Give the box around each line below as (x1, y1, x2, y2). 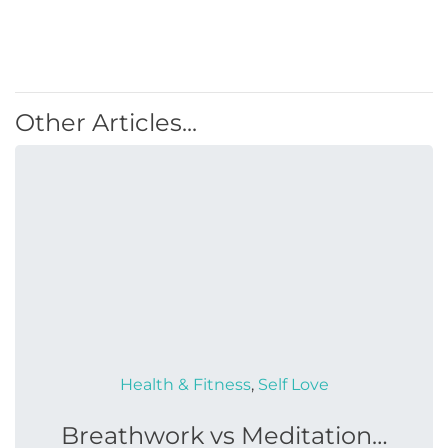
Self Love (257, 375, 329, 394)
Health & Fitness (119, 375, 251, 394)
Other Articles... (15, 108, 197, 137)
